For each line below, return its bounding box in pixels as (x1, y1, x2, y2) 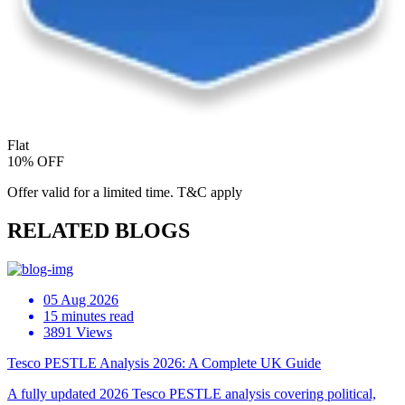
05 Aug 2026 (43, 292, 118, 308)
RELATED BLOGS (7, 219, 190, 243)
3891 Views (43, 325, 112, 341)
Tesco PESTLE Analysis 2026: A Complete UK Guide (7, 355, 321, 372)
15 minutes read (43, 308, 134, 325)
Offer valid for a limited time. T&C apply (7, 184, 242, 201)
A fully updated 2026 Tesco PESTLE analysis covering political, (7, 386, 376, 402)
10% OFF (7, 154, 64, 170)
